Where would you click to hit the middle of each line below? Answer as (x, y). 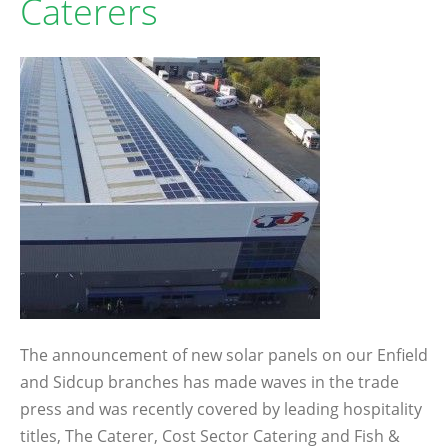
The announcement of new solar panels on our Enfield (224, 355)
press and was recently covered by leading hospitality (221, 409)
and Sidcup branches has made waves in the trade (209, 382)
